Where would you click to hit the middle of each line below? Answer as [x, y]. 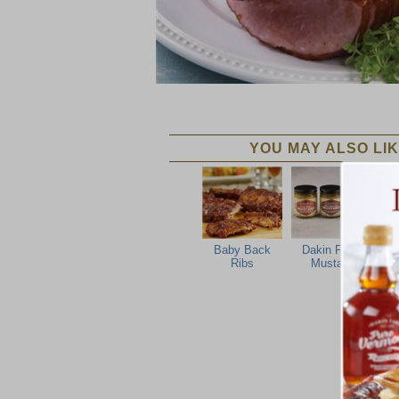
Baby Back [242, 249]
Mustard [331, 263]
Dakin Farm [331, 249]
